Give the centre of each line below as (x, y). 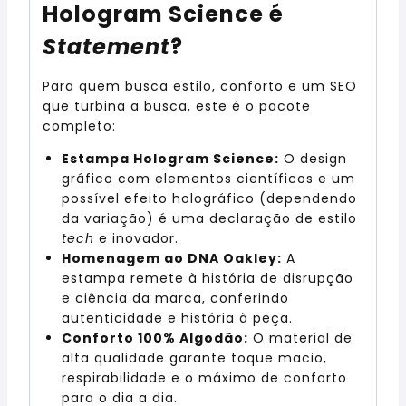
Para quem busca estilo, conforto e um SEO (200, 86)
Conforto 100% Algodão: (155, 338)
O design (313, 158)
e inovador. (136, 238)
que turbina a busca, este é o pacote (177, 106)
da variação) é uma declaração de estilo (209, 218)
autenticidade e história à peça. (177, 318)
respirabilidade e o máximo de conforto (204, 377)
